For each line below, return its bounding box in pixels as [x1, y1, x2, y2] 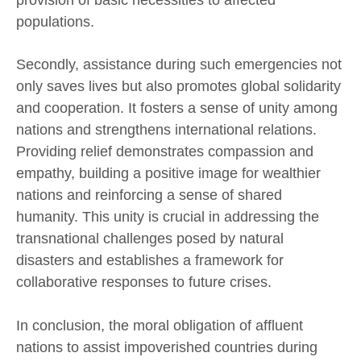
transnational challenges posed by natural [16, 230, 284, 247]
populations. [16, 13, 94, 30]
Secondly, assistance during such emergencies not [16, 56, 342, 73]
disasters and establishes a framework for [16, 252, 284, 269]
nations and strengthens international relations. [16, 122, 317, 139]
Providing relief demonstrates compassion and [16, 143, 313, 160]
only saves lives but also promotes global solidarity [16, 78, 341, 95]
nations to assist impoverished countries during [16, 338, 317, 355]
